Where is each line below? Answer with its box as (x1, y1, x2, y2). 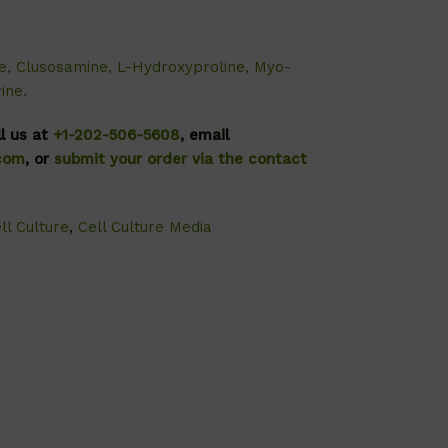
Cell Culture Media (78, 218, 213, 236)
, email (180, 126, 230, 144)
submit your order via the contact (54, 150, 308, 168)
